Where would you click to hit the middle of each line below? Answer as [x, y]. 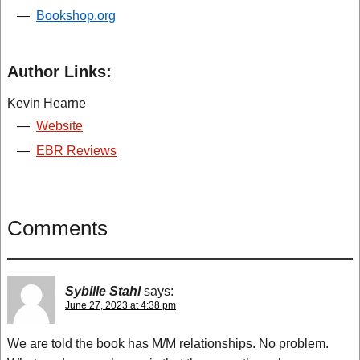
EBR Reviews [76, 151]
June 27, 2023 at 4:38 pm [121, 305]
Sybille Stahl [103, 291]
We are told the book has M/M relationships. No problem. [168, 344]
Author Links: [59, 72]
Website [59, 126]
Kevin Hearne [47, 103]
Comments [57, 228]
